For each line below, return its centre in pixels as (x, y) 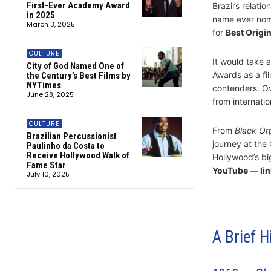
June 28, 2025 (50, 95)
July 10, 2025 (48, 175)
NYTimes (44, 86)
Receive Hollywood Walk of (78, 156)
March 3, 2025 (51, 24)
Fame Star (46, 165)
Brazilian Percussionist (72, 136)
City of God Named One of (75, 66)
